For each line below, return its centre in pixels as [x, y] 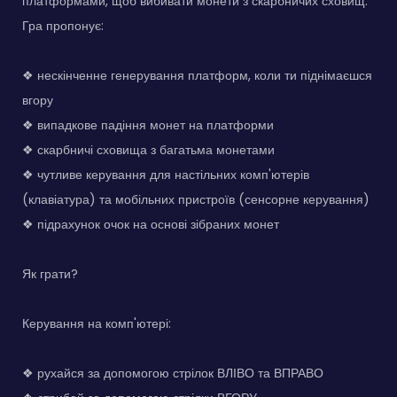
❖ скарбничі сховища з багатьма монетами [148, 150]
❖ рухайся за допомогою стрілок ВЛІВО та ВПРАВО [173, 374]
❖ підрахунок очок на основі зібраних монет [151, 225]
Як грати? [50, 274]
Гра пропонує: [63, 26]
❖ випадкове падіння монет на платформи [148, 125]
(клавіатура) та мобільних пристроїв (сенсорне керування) [196, 200]
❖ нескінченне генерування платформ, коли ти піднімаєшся [197, 76]
